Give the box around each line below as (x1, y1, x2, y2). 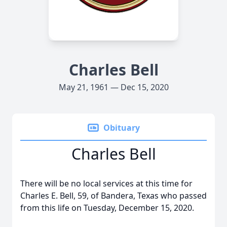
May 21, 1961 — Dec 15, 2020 (58, 82, 169, 93)
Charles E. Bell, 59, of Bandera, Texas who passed (20, 190, 207, 201)
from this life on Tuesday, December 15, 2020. (20, 202, 194, 213)
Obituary (103, 122, 140, 133)
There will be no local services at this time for (20, 178, 193, 189)
